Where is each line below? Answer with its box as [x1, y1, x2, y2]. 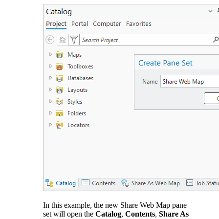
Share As [159, 209, 189, 218]
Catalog [95, 209, 121, 218]
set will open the [43, 209, 95, 218]
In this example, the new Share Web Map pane [43, 200, 187, 209]
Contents [125, 209, 155, 218]
